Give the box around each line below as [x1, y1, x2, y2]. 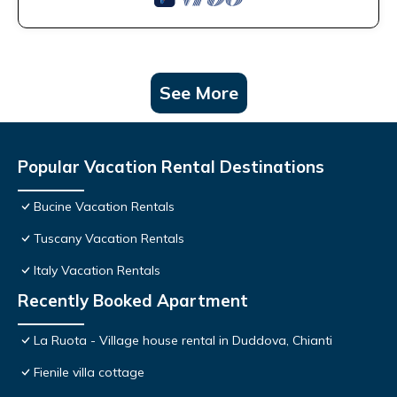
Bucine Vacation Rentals [34, 198, 175, 215]
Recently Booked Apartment [18, 290, 248, 312]
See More [159, 82, 238, 105]
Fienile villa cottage [34, 364, 144, 381]
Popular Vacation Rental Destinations [18, 156, 324, 178]
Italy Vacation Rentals [34, 262, 160, 279]
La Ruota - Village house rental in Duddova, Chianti [34, 332, 332, 349]
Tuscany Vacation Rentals [34, 230, 184, 247]
